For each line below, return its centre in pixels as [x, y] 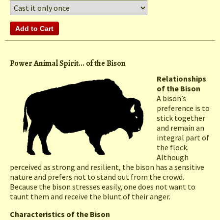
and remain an [180, 128]
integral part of [183, 138]
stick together [181, 118]
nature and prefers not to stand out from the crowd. [98, 177]
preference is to [183, 108]
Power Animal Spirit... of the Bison [68, 64]
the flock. [173, 148]
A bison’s [171, 98]
